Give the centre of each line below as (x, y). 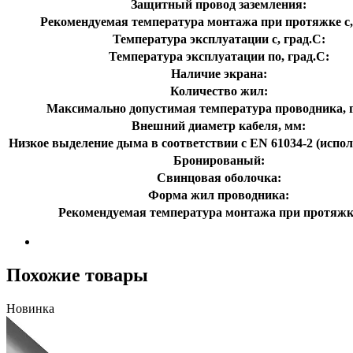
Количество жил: (219, 91)
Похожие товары (77, 275)
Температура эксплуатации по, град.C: (219, 56)
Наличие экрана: (219, 73)
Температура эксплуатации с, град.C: (219, 39)
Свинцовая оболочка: (219, 177)
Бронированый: (219, 160)
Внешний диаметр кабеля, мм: (219, 125)
